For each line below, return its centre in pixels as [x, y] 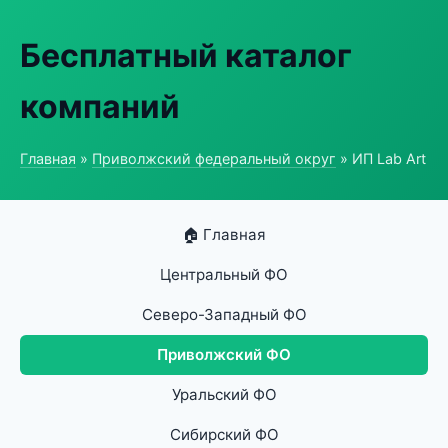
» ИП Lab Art [381, 158]
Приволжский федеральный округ [214, 158]
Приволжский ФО [224, 354]
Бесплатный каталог [186, 55]
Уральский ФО [224, 394]
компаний [100, 106]
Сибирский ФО [224, 434]
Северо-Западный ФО [224, 314]
